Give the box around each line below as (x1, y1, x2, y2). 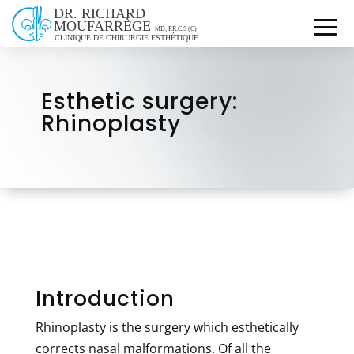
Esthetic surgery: (40, 85, 238, 117)
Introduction (35, 284, 175, 313)
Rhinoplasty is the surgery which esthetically (35, 318, 299, 336)
